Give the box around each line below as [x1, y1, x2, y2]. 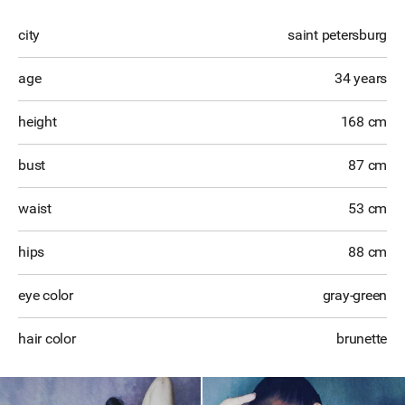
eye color [18, 287, 73, 304]
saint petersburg [287, 26, 387, 43]
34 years [334, 70, 387, 87]
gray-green [322, 287, 387, 304]
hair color [18, 330, 76, 347]
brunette [336, 330, 387, 347]
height [18, 113, 57, 130]
